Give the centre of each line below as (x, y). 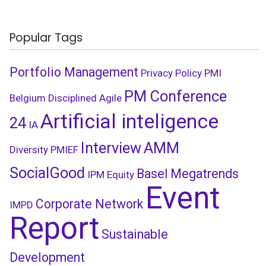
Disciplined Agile (85, 98)
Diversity (29, 150)
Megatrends (205, 174)
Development (47, 257)
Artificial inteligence (129, 121)
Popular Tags (46, 38)
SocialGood (47, 173)
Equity (121, 175)
